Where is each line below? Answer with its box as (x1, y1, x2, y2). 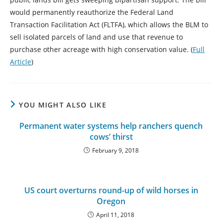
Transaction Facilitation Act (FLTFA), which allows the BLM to (10, 19, 208, 29)
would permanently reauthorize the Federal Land (10, 7, 173, 17)
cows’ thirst (89, 131, 133, 142)
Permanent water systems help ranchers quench (19, 120, 203, 131)
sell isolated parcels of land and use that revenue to (10, 32, 183, 42)
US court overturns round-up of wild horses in (24, 184, 198, 196)
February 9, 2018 (92, 146, 139, 155)
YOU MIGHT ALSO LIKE (19, 100, 107, 110)
